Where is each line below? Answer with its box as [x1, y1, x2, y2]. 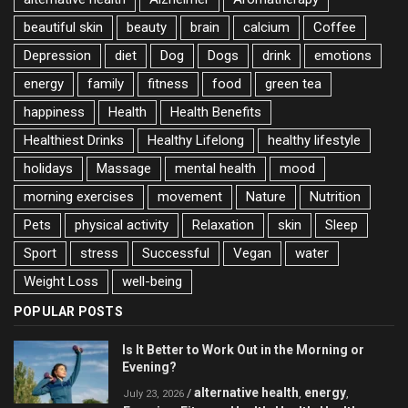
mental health [175, 159, 256, 177]
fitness [148, 75, 189, 92]
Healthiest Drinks [24, 131, 124, 148]
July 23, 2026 [123, 387, 184, 400]
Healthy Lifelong [148, 131, 244, 148]
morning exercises [24, 188, 134, 205]
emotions [314, 46, 372, 64]
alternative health [194, 384, 299, 400]
